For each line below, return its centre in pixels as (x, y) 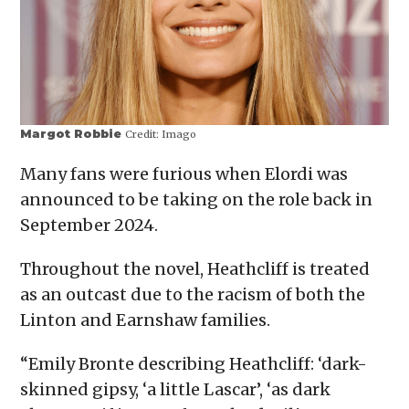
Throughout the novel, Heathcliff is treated (195, 268)
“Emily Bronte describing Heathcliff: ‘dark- (194, 363)
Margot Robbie (73, 133)
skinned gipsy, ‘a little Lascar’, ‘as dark (176, 389)
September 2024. (91, 225)
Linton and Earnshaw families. (146, 320)
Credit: (142, 134)
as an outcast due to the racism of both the (193, 294)
